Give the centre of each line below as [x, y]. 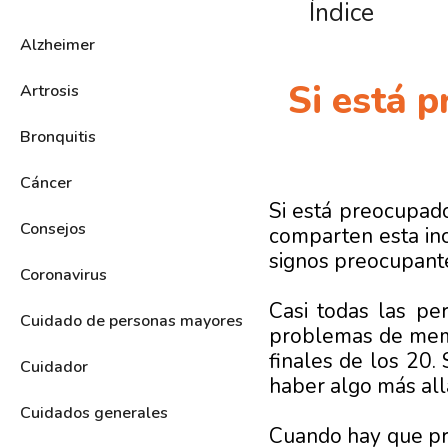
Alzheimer [57, 44]
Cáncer [46, 182]
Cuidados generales [94, 412]
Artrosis [49, 90]
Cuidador [54, 366]
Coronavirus [63, 274]
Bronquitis [58, 136]
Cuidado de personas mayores [131, 320]
